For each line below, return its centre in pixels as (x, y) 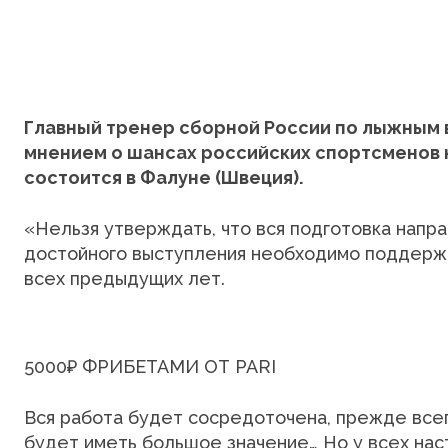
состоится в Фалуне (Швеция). (163, 177)
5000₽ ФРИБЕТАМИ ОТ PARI (150, 366)
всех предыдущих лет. (124, 278)
